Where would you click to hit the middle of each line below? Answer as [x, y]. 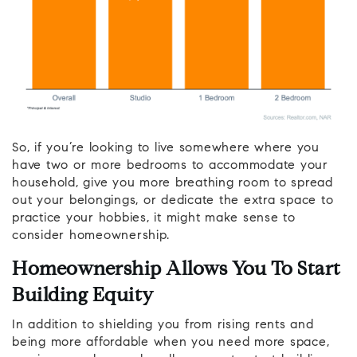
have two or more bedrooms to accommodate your [170, 165]
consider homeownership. [91, 235]
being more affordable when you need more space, [171, 342]
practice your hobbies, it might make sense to [154, 218]
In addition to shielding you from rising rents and [163, 325]
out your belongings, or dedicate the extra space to [173, 200]
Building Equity [83, 296]
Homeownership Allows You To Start [177, 270]
